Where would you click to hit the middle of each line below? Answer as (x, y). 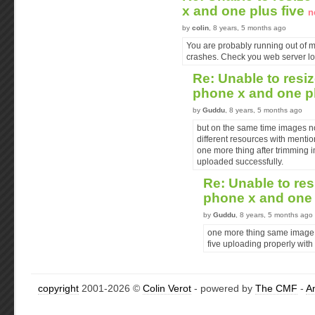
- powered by (223, 288)
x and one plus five (245, 11)
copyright (58, 288)
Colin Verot (167, 288)
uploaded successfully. (240, 162)
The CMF (276, 288)
